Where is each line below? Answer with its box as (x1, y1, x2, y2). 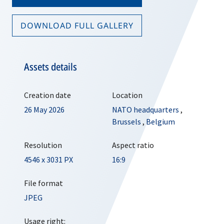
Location (112, 90, 142, 100)
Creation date (24, 90, 71, 100)
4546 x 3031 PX (24, 154, 73, 164)
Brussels (112, 116, 141, 126)
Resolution (24, 140, 62, 150)
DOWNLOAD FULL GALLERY (20, 20, 133, 31)
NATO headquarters (112, 104, 180, 114)
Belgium (146, 116, 175, 126)
